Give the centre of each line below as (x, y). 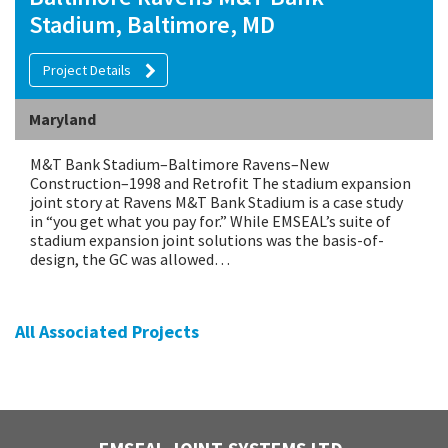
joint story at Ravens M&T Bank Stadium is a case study (216, 202)
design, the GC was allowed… (130, 259)
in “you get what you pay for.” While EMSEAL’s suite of (210, 221)
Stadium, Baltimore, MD (152, 24)
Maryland (62, 119)
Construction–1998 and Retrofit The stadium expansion (220, 183)
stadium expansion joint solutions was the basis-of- (207, 240)
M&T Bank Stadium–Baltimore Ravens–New (179, 164)
